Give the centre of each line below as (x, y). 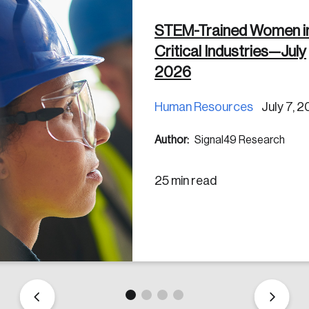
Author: (172, 140)
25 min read (186, 180)
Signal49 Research (239, 140)
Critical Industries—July (230, 51)
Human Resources (204, 107)
